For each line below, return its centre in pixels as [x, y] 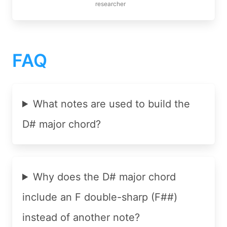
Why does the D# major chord [105, 177]
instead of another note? [81, 217]
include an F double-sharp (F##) [100, 197]
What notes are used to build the [112, 104]
